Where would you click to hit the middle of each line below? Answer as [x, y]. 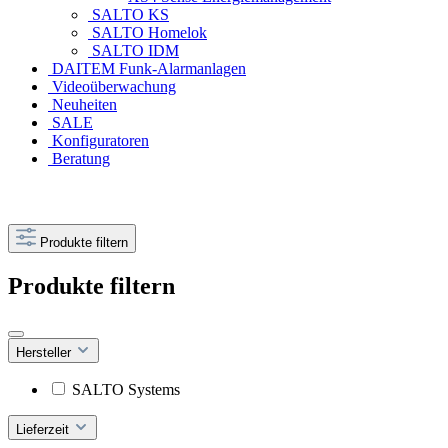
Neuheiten [82, 105]
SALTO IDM [133, 51]
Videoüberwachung [112, 87]
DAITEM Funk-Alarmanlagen [147, 69]
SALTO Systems [126, 390]
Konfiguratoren [98, 141]
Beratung [79, 159]
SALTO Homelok [147, 33]
